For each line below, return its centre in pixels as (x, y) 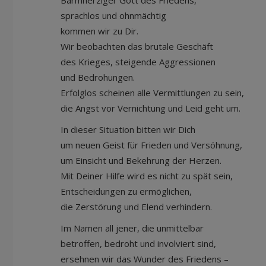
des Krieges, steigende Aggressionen (142, 62)
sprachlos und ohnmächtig (113, 15)
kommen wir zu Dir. (101, 31)
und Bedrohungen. (98, 77)
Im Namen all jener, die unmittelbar (132, 228)
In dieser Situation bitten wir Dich (128, 129)
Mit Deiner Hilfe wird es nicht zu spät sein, (147, 176)
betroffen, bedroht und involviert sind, (138, 243)
